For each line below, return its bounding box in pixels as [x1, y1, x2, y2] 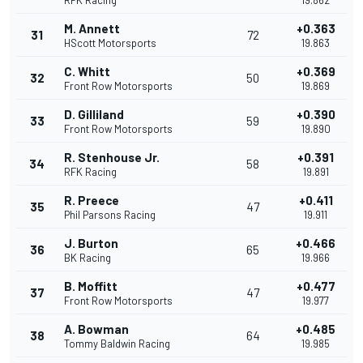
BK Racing [64, 251, 111, 265]
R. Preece [64, 193, 119, 208]
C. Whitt [64, 64, 110, 79]
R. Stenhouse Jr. [64, 150, 160, 165]
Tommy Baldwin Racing [64, 337, 170, 351]
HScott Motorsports [64, 36, 156, 50]
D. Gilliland [64, 107, 124, 122]
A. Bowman [64, 322, 129, 337]
